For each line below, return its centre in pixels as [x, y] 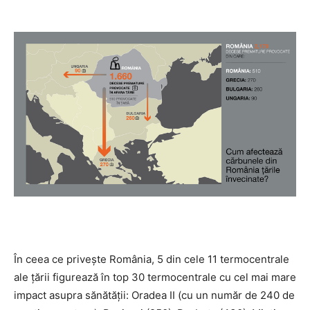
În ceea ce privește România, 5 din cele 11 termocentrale [152, 259]
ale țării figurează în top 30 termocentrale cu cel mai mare [155, 277]
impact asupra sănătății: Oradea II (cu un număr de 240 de [154, 295]
